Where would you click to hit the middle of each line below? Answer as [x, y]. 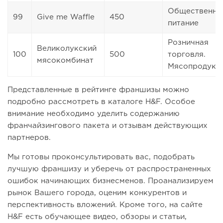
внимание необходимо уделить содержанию [94, 113]
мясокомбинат [65, 60]
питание [183, 23]
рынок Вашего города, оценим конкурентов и [97, 193]
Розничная [188, 42]
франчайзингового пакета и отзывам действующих [108, 125]
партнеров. [29, 137]
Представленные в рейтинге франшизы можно [98, 90]
